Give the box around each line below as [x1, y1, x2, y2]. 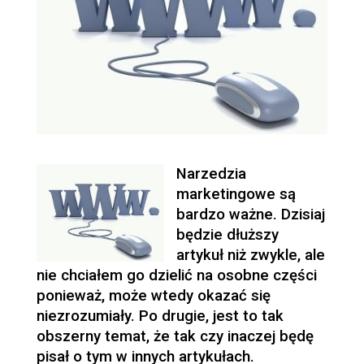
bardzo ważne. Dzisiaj [175, 205, 325, 223]
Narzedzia [175, 164, 246, 183]
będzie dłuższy [175, 225, 279, 244]
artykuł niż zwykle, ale [175, 245, 325, 264]
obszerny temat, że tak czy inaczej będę [36, 327, 314, 345]
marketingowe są [175, 184, 296, 203]
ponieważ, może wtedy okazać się [36, 286, 271, 305]
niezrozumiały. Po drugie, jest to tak [36, 306, 284, 325]
